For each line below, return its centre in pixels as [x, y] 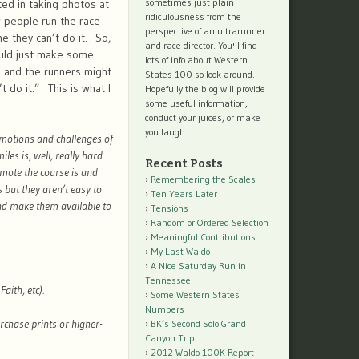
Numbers [165, 309]
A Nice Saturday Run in [198, 266]
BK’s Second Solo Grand [198, 324]
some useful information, [196, 103]
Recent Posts [184, 164]
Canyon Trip [170, 338]
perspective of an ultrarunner [205, 31]
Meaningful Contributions [203, 237]
